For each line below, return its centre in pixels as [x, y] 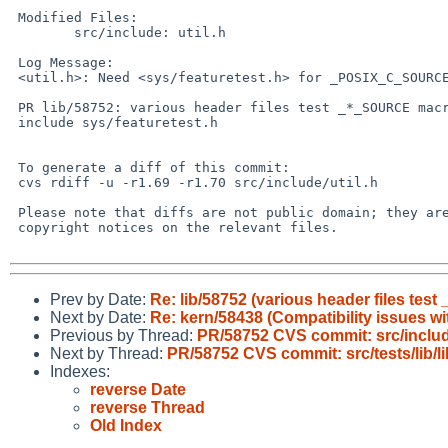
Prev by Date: [100, 299]
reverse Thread [147, 407]
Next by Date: [100, 317]
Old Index [126, 425]
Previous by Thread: [123, 335]
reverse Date [138, 389]
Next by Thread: [108, 353]
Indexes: [80, 371]
